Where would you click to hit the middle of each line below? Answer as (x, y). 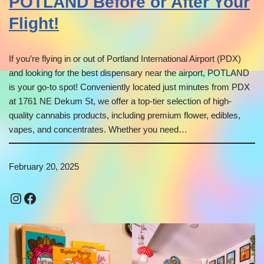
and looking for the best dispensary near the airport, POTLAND (129, 73)
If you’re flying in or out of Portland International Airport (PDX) (125, 59)
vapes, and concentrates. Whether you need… (98, 130)
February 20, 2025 (44, 167)
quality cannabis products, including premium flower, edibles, (125, 115)
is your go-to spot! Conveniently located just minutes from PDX (129, 87)
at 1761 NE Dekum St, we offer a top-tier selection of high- (120, 101)
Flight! (34, 24)
